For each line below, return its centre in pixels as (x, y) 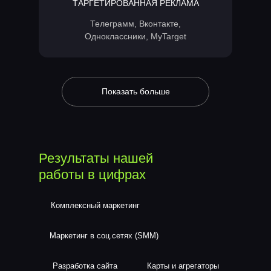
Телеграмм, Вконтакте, (135, 24)
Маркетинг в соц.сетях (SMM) (104, 236)
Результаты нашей (96, 158)
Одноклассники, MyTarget (135, 36)
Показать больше (135, 91)
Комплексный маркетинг (95, 205)
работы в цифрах (92, 175)
